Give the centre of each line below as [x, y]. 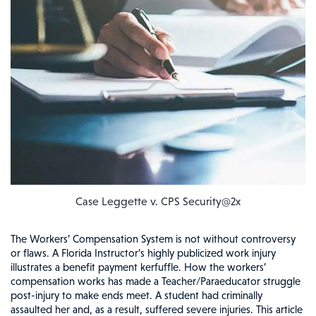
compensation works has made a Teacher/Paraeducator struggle [156, 281]
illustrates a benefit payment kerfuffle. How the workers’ [138, 267]
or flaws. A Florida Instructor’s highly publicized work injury [143, 253]
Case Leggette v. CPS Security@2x [158, 202]
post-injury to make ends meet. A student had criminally [136, 296]
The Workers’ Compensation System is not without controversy [153, 239]
